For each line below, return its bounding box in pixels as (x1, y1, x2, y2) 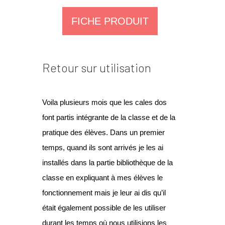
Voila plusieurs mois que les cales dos (42, 97, 167, 106)
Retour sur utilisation (42, 60, 151, 75)
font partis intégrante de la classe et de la (42, 113, 175, 122)
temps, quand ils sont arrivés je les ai (42, 143, 163, 152)
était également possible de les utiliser (42, 203, 166, 212)
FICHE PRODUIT (71, 15, 149, 27)
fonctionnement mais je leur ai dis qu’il (42, 188, 166, 197)
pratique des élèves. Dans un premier (42, 128, 165, 137)
